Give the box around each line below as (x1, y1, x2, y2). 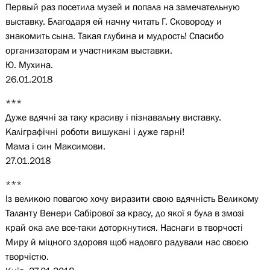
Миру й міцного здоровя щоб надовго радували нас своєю (5, 236, 248, 247)
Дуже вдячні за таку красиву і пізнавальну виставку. (5, 111, 221, 122)
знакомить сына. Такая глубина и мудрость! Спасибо (5, 30, 224, 41)
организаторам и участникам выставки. (5, 45, 172, 55)
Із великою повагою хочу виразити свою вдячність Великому (5, 193, 259, 204)
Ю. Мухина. (5, 59, 53, 70)
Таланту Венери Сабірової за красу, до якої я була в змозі (5, 207, 244, 218)
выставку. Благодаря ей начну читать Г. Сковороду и (5, 16, 222, 27)
